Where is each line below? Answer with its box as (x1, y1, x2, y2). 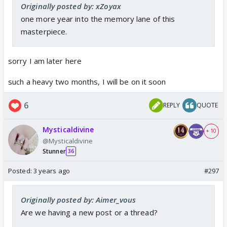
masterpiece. (21, 26, 67, 36)
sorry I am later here (8, 55, 82, 66)
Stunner (43, 146, 66, 156)
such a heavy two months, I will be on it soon (8, 76, 166, 87)
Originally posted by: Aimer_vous (21, 194, 136, 205)
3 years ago (33, 166, 70, 175)
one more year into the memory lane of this (21, 13, 175, 24)
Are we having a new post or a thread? (21, 207, 158, 217)
